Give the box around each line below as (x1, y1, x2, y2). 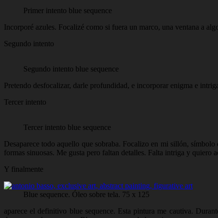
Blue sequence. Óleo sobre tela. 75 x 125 (23, 190, 149, 199)
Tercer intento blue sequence (23, 123, 111, 131)
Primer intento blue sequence (23, 6, 112, 15)
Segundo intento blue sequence (23, 64, 119, 73)
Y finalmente (4, 164, 43, 173)
